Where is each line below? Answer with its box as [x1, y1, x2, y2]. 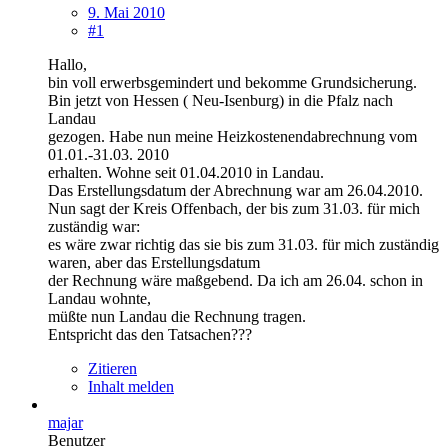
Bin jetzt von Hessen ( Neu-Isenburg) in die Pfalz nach [48, 91, 393, 109]
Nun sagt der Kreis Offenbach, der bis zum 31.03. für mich [48, 199, 420, 217]
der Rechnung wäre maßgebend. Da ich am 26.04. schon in [48, 271, 423, 289]
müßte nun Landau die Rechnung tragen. [48, 307, 306, 325]
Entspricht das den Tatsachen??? [48, 325, 252, 343]
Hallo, [48, 55, 87, 73]
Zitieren [88, 359, 137, 377]
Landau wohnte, [48, 289, 151, 307]
